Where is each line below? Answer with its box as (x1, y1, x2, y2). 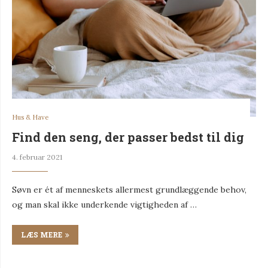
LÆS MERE (21, 229, 62, 239)
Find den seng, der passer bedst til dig (12, 129, 244, 145)
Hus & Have (12, 112, 48, 121)
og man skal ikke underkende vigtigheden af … (12, 199, 197, 210)
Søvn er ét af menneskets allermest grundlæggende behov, (12, 184, 246, 195)
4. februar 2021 (12, 152, 62, 162)
